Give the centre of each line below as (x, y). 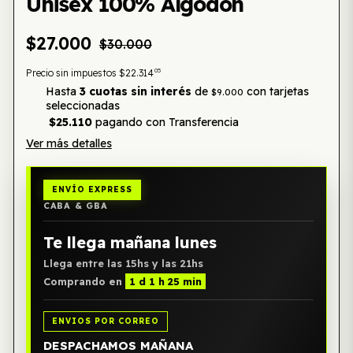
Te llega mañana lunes (130, 242)
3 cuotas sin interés (135, 91)
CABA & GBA (75, 206)
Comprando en (84, 281)
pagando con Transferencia (165, 122)
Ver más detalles (69, 143)
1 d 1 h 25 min (165, 281)
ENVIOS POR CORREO (105, 321)
